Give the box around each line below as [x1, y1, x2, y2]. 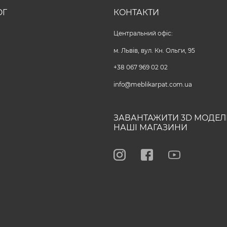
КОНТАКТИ [113, 7, 159, 17]
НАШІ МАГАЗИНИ [113, 123, 187, 133]
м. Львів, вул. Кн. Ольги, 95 [113, 47, 197, 54]
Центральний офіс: [113, 30, 173, 37]
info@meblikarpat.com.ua [113, 81, 192, 89]
